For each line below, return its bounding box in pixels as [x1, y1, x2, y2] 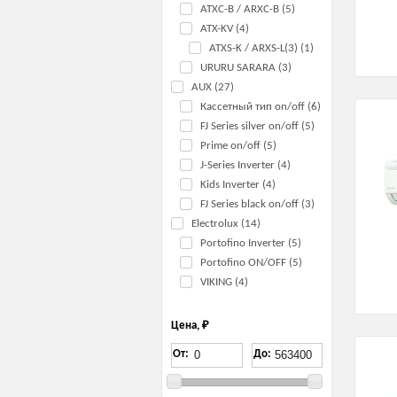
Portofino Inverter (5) [200, 237, 301, 249]
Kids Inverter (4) [200, 178, 276, 191]
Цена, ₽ [171, 319, 209, 331]
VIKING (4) [200, 276, 248, 288]
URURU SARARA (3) [200, 61, 292, 74]
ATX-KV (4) [200, 22, 249, 35]
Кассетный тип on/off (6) [200, 100, 321, 113]
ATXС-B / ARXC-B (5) [200, 3, 295, 15]
